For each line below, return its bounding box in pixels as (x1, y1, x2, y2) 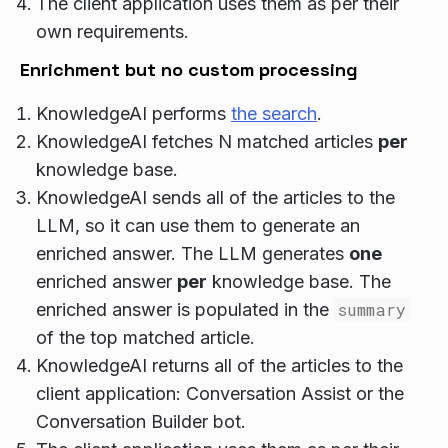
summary (338, 299, 406, 320)
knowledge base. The (207, 271, 391, 292)
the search (231, 103, 317, 124)
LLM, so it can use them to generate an (36, 215, 360, 236)
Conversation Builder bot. (36, 411, 246, 432)
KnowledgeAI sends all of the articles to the (36, 187, 395, 208)
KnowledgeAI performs (36, 103, 231, 124)
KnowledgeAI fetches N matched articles (36, 131, 378, 152)
